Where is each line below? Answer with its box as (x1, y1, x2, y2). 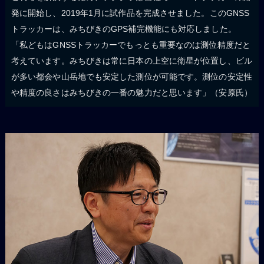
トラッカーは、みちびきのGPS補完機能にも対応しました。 (11, 24, 236, 34)
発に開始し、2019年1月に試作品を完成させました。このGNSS (11, 8, 250, 18)
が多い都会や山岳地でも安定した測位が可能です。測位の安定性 (11, 72, 252, 82)
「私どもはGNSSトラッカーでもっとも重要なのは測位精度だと (11, 40, 250, 50)
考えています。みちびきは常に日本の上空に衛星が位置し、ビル (11, 56, 252, 66)
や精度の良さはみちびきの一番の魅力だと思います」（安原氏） (11, 88, 252, 98)
